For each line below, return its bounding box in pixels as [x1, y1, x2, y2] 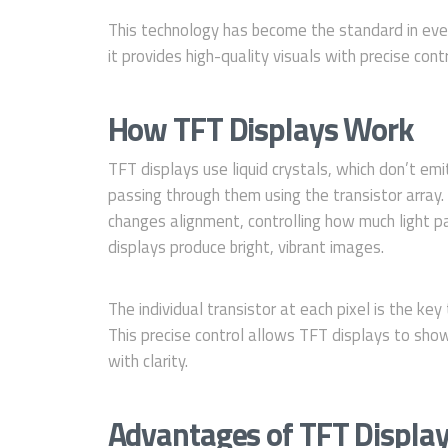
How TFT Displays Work [107, 104, 415, 153]
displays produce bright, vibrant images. [107, 234, 384, 261]
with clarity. [107, 348, 188, 375]
